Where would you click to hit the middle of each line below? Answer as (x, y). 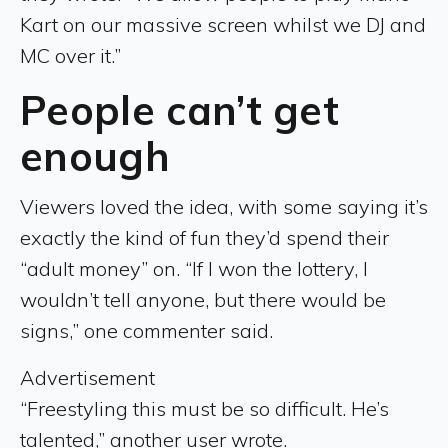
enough (95, 155)
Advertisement (87, 377)
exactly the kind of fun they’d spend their (204, 237)
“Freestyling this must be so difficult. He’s (204, 408)
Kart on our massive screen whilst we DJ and (223, 24)
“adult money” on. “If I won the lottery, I (194, 268)
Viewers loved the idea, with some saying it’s (224, 206)
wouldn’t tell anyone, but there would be (203, 299)
